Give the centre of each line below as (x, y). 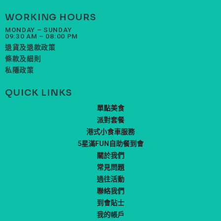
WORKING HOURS (51, 18)
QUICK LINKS (38, 93)
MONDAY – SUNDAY (38, 30)
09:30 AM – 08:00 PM (41, 36)
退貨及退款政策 (30, 48)
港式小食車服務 (110, 132)
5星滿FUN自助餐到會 (110, 144)
